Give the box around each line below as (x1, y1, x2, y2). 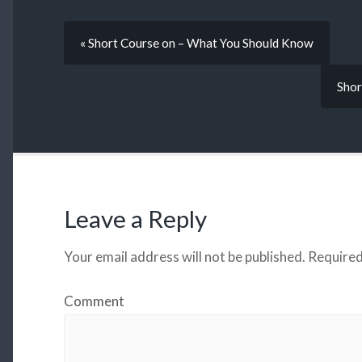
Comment (63, 292, 124, 309)
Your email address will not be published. (63, 247, 305, 265)
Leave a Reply (63, 204, 207, 233)
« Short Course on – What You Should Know (79, 36, 314, 51)
